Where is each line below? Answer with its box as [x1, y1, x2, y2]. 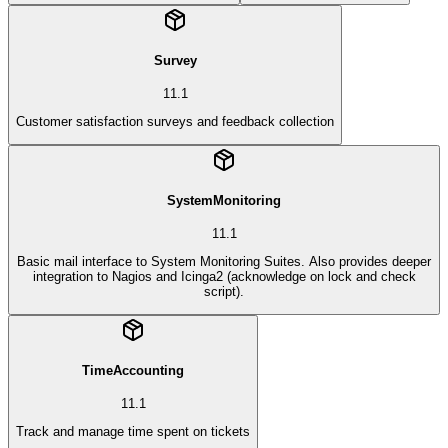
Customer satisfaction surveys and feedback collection [16, 114, 334, 130]
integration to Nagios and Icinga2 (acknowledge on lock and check [32, 269, 416, 285]
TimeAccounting [82, 363, 184, 379]
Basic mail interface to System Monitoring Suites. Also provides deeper [17, 254, 431, 270]
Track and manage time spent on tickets [16, 424, 250, 440]
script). [204, 284, 244, 300]
